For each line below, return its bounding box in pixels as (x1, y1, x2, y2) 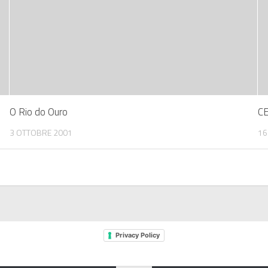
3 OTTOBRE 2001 (10, 126, 73, 139)
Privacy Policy (115, 231, 160, 240)
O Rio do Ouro (10, 104, 68, 120)
